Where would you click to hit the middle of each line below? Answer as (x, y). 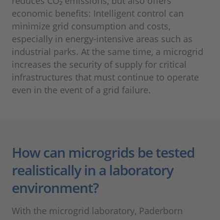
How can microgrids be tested (103, 152)
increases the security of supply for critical (99, 65)
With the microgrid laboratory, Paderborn (97, 211)
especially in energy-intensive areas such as (102, 39)
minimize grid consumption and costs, (91, 26)
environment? (55, 188)
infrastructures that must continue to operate (105, 77)
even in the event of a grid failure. (81, 90)
